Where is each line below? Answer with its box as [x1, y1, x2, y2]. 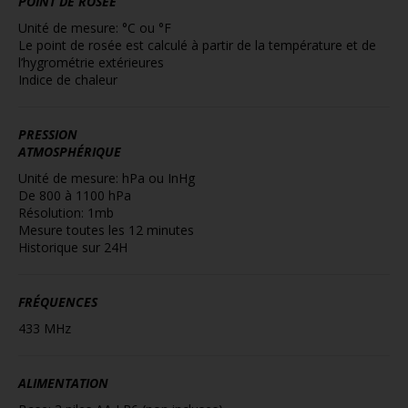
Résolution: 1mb [18, 204, 114, 221]
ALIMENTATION [18, 374, 108, 392]
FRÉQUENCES [18, 293, 97, 311]
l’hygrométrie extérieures [18, 54, 164, 71]
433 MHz [18, 320, 71, 337]
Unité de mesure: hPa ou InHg [18, 169, 195, 187]
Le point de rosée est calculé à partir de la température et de [18, 36, 376, 54]
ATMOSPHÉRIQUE [18, 143, 121, 160]
